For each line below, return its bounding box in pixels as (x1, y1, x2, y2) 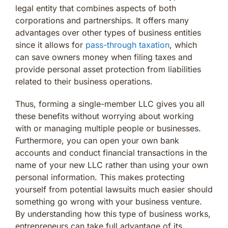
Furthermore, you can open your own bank (15, 135, 179, 146)
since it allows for (15, 39, 85, 50)
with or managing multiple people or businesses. (15, 123, 201, 133)
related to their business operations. (15, 76, 153, 87)
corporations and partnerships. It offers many (15, 15, 189, 25)
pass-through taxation (85, 39, 169, 50)
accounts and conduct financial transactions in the (15, 147, 207, 158)
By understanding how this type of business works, (15, 208, 211, 219)
